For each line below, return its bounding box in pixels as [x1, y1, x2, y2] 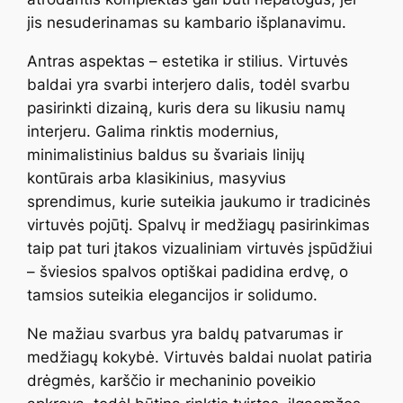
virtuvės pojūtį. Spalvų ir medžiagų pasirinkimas [27, 215, 371, 234]
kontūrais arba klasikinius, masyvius [27, 168, 287, 187]
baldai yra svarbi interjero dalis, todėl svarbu [27, 75, 351, 94]
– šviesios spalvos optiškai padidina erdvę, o [27, 262, 349, 281]
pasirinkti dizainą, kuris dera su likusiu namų [27, 98, 346, 117]
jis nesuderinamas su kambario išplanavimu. [27, 13, 347, 32]
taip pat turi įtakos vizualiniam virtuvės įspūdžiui [27, 238, 373, 257]
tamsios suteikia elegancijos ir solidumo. [27, 285, 318, 304]
